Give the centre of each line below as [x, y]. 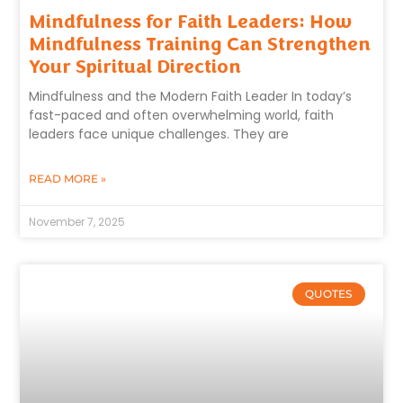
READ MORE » [68, 179]
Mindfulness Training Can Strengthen [200, 45]
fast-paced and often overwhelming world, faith [182, 116]
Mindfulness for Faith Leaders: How [191, 22]
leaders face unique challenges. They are [159, 134]
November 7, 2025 [77, 222]
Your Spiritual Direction [135, 67]
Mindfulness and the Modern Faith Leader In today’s [191, 97]
